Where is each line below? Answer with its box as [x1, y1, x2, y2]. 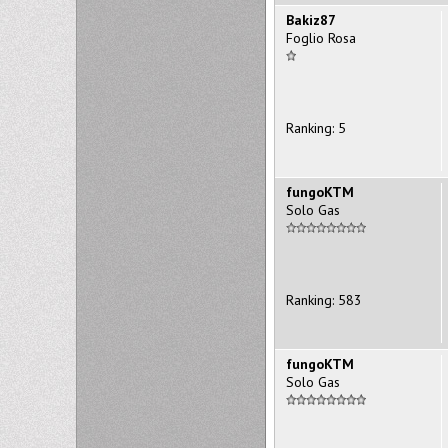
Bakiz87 [286, 10, 336, 29]
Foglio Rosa [286, 28, 356, 47]
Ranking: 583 [286, 290, 362, 309]
